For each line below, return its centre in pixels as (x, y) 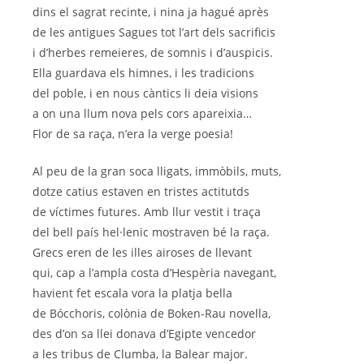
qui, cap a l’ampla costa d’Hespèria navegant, (154, 273)
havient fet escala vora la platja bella (132, 293)
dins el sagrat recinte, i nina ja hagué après (151, 12)
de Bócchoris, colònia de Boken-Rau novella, (152, 314)
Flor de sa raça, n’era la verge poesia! (133, 134)
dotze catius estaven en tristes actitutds (141, 192)
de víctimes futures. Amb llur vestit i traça (147, 212)
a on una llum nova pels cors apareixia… (142, 114)
